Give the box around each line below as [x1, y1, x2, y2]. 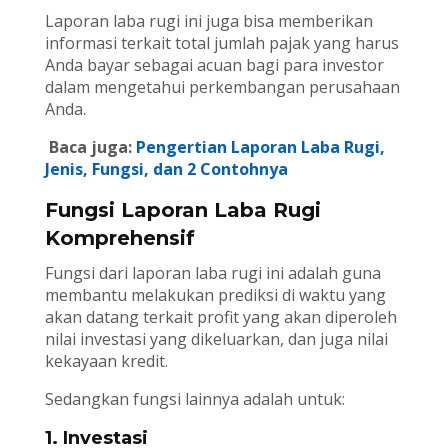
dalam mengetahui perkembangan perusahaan [44, 76, 400, 99]
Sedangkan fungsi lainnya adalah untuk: [44, 388, 345, 411]
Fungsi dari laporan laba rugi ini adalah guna [44, 262, 381, 285]
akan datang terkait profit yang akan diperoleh [44, 306, 397, 329]
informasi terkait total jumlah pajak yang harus [44, 32, 399, 55]
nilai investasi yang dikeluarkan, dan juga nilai [44, 328, 388, 351]
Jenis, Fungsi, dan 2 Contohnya [44, 158, 288, 181]
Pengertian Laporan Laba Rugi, [135, 136, 385, 159]
